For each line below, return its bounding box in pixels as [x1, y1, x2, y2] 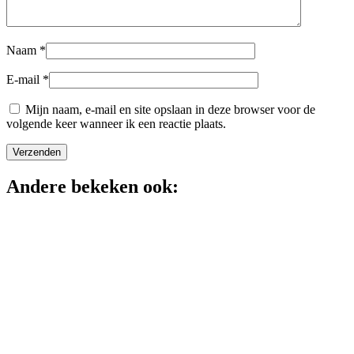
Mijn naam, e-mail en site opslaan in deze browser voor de [25, 102, 315, 116]
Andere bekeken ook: [6, 175, 179, 197]
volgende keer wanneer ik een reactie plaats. [6, 116, 226, 130]
